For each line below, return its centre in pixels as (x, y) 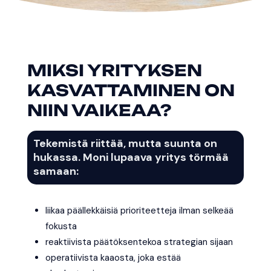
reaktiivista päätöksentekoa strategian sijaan (139, 242)
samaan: (56, 171)
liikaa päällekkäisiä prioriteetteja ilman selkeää (139, 210)
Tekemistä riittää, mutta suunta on (125, 143)
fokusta (61, 226)
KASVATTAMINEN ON (131, 90)
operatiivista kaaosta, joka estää (113, 257)
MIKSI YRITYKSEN (114, 70)
